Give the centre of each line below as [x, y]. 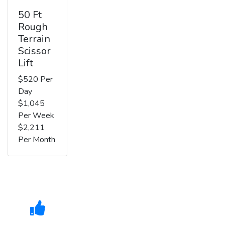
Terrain [34, 39]
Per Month [37, 139]
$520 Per [35, 79]
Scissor [34, 51]
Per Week [36, 115]
